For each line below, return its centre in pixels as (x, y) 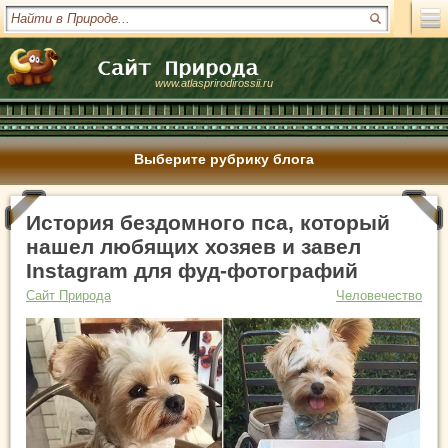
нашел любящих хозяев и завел (193, 246)
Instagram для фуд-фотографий (192, 270)
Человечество (379, 295)
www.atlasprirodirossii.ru (214, 83)
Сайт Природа (68, 295)
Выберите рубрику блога (224, 159)
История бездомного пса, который (208, 222)
